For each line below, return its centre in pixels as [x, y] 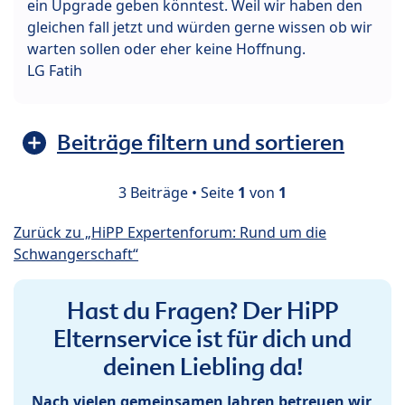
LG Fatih [55, 71]
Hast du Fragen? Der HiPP [202, 311]
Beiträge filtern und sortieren [201, 143]
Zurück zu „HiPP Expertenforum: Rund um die [170, 233]
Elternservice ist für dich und [202, 339]
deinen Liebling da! [202, 367]
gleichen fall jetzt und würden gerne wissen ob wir [200, 28]
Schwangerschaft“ [76, 254]
